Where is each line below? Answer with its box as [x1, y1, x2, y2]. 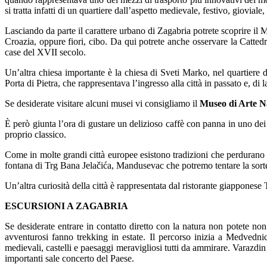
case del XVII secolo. [5, 46, 86, 57]
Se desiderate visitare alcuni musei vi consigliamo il [5, 98, 200, 108]
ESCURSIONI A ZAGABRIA [5, 200, 128, 211]
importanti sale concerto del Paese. [5, 253, 134, 263]
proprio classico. [5, 129, 66, 139]
